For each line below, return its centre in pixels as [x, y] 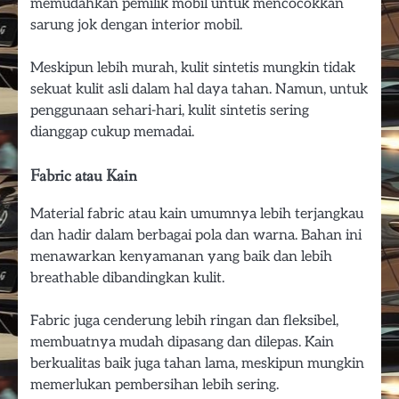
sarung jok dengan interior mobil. [136, 24]
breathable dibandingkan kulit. [127, 277]
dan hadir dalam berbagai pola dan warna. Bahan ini [196, 235]
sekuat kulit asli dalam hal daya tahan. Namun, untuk [199, 89]
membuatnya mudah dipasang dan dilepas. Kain [182, 342]
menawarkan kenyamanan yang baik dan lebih [181, 256]
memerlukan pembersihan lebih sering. [155, 384]
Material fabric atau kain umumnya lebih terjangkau [197, 213]
